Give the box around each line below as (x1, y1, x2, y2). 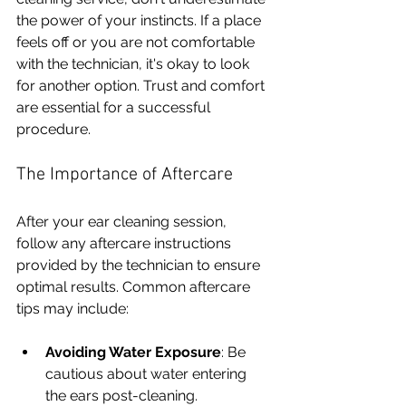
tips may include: (16, 300, 129, 318)
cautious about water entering (45, 365, 250, 383)
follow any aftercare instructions (16, 235, 235, 253)
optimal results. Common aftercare (16, 278, 254, 296)
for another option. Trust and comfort (16, 77, 268, 95)
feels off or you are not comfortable (16, 34, 258, 52)
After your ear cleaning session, (16, 213, 230, 231)
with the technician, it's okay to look (16, 55, 253, 73)
